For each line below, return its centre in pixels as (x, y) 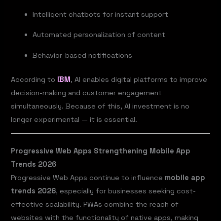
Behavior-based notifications (83, 55)
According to (34, 79)
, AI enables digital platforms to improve (139, 79)
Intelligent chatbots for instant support (101, 14)
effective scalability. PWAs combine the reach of (95, 204)
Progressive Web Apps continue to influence (88, 178)
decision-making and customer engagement (87, 92)
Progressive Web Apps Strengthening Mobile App (101, 151)
